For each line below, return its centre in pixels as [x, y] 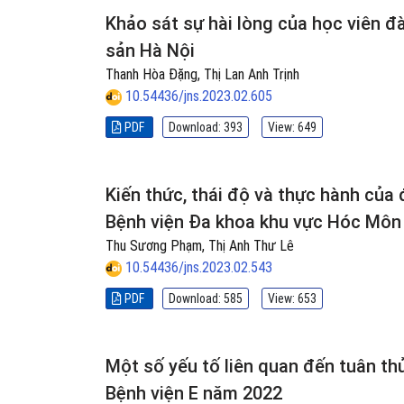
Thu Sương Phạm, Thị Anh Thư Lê [200, 246]
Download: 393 [206, 127]
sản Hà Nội [150, 50]
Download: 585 [206, 298]
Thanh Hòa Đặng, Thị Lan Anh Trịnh [202, 74]
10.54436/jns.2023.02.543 [199, 267]
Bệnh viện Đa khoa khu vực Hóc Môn [253, 222]
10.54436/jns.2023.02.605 [199, 96]
